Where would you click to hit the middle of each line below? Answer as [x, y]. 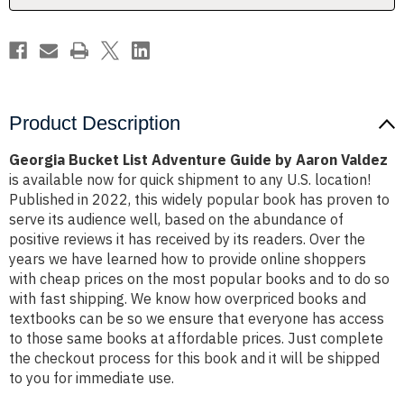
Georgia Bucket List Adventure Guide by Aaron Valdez [198, 160]
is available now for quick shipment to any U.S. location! [190, 180]
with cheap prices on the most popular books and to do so [199, 279]
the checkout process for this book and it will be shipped [194, 358]
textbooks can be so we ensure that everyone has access [197, 319]
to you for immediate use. [92, 378]
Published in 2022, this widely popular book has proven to [199, 200]
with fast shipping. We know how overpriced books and [188, 299]
